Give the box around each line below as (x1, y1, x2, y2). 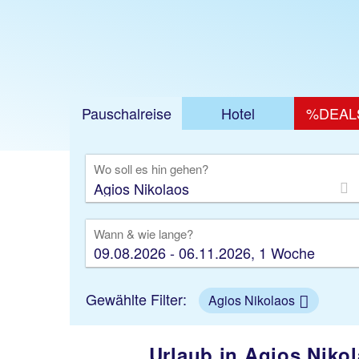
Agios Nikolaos (208, 291, 295, 309)
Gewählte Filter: (86, 288, 191, 309)
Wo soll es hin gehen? (94, 160, 208, 177)
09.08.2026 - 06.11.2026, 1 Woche (94, 242, 315, 263)
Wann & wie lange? (94, 225, 193, 242)
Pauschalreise (82, 103, 171, 123)
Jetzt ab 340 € (243, 14, 319, 32)
